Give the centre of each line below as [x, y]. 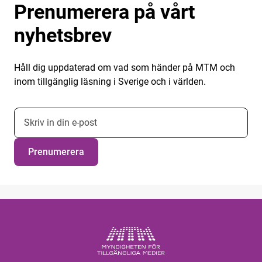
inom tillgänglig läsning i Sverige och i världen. [110, 81]
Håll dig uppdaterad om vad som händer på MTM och [125, 67]
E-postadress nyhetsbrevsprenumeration [96, 113]
